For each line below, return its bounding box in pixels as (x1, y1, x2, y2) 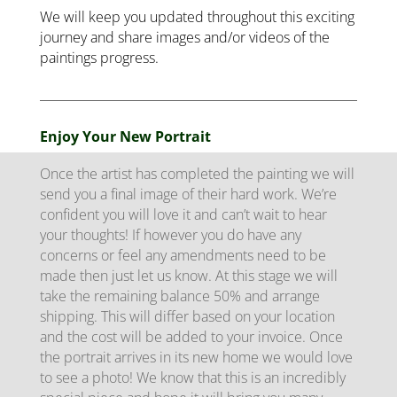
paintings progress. (39, 47, 159, 67)
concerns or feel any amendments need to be (39, 245, 326, 265)
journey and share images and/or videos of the (39, 27, 330, 47)
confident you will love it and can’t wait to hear (39, 204, 327, 224)
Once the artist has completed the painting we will (39, 163, 354, 183)
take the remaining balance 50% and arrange (39, 285, 320, 306)
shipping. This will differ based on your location (39, 306, 335, 326)
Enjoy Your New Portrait (39, 126, 211, 146)
